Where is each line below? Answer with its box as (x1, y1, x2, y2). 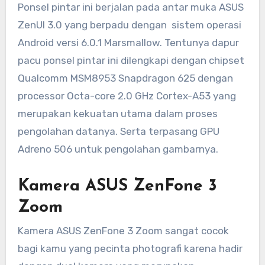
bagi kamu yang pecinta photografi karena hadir (17, 243, 243, 255)
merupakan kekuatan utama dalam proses (17, 107, 218, 119)
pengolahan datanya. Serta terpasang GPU (17, 125, 219, 137)
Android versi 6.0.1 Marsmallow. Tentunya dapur (17, 36, 239, 49)
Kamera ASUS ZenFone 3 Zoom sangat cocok (17, 225, 229, 237)
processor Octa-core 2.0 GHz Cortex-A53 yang (17, 89, 236, 102)
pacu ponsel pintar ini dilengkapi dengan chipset (17, 54, 244, 66)
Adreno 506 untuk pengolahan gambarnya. (17, 143, 218, 155)
